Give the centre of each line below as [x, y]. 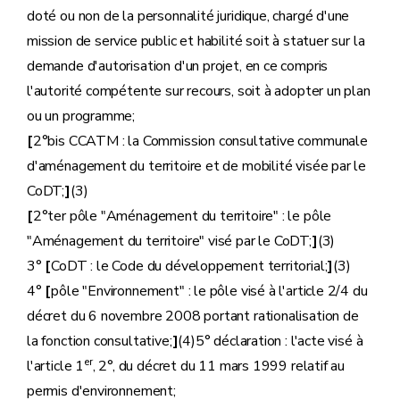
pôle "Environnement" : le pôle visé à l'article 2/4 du [209, 291]
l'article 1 [56, 366]
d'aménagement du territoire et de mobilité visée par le [197, 166]
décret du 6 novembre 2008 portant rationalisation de [193, 316]
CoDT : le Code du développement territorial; [189, 266]
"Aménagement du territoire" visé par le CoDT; [169, 241]
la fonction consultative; [100, 341]
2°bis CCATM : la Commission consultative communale [200, 141]
